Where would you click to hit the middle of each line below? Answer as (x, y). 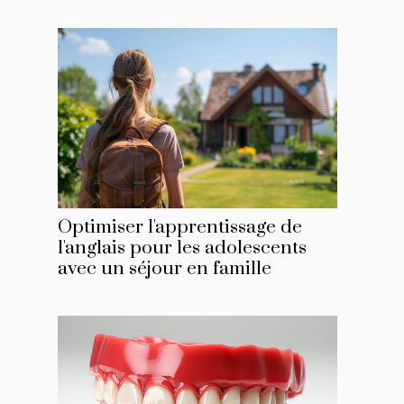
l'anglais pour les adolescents (182, 248)
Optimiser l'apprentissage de (180, 228)
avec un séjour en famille (165, 269)
